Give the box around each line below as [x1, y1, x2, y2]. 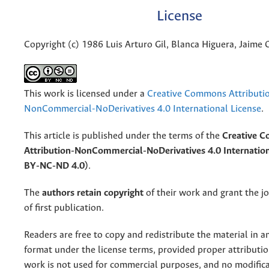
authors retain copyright [42, 188, 144, 199]
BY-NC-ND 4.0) [24, 161, 88, 172]
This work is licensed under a [24, 89, 147, 100]
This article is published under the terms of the [24, 131, 222, 142]
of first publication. [24, 203, 104, 214]
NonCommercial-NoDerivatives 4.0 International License [24, 104, 261, 115]
